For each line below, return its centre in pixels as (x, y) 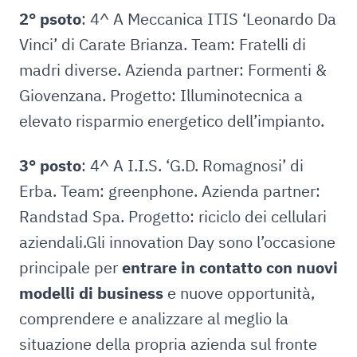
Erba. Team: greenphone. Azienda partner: (170, 191)
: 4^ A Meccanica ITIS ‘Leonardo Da (209, 19)
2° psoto (50, 19)
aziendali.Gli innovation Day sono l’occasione (177, 242)
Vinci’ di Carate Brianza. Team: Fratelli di (163, 44)
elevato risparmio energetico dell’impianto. (172, 121)
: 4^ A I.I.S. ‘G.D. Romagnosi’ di (192, 165)
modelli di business (91, 293)
